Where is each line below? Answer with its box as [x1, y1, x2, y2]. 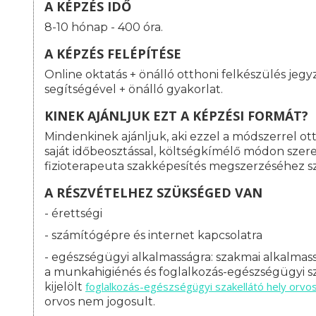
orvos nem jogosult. [44, 295, 158, 309]
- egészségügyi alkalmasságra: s [44, 250, 221, 265]
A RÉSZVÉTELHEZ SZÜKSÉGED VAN [44, 184, 266, 202]
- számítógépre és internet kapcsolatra [44, 229, 262, 243]
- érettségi [44, 207, 102, 221]
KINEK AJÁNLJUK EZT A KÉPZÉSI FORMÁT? [44, 107, 308, 125]
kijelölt [44, 280, 85, 294]
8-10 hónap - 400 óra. [44, 20, 166, 35]
